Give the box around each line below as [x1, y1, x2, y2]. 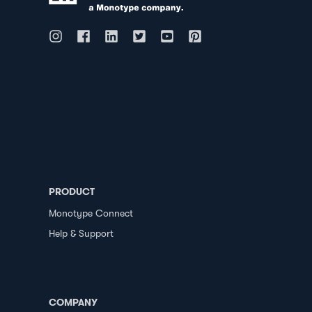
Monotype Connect [49, 207, 133, 219]
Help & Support [49, 227, 114, 239]
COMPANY [49, 295, 97, 309]
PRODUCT [49, 185, 95, 198]
